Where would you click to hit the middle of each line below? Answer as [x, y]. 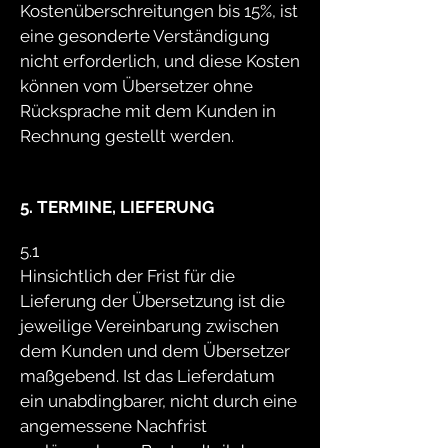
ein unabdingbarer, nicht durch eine [158, 401]
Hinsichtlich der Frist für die [127, 276]
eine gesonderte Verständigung [145, 36]
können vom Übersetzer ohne [136, 86]
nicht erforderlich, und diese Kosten [160, 61]
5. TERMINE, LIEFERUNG [117, 207]
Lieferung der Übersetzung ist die [152, 301]
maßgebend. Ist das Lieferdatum [147, 376]
